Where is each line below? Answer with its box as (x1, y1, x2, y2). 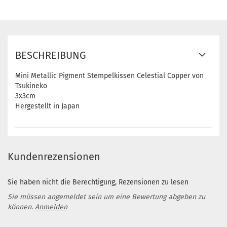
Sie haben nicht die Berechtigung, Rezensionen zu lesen (8, 178, 188, 186)
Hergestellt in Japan (15, 102, 80, 110)
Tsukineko (15, 82, 47, 90)
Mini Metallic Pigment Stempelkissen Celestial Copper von (15, 71, 204, 80)
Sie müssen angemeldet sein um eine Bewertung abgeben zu (8, 193, 205, 201)
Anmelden (35, 203, 67, 211)
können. (8, 203, 35, 211)
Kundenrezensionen (8, 150, 100, 163)
